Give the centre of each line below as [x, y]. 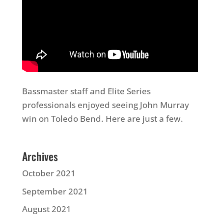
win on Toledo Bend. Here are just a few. [102, 119]
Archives [40, 156]
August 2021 [46, 209]
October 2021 [49, 173]
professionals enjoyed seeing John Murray [105, 105]
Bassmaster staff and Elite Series [86, 91]
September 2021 [55, 191]
